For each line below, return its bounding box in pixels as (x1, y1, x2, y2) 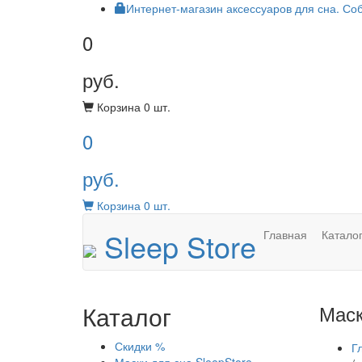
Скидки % (115, 338, 165, 354)
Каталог (82, 299, 171, 334)
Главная (263, 226, 307, 242)
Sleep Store (96, 225, 256, 267)
